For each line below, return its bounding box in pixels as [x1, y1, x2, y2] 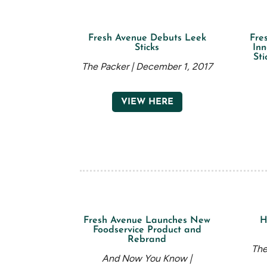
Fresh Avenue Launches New [83, 215, 211, 225]
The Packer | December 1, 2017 [81, 60, 213, 72]
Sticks [135, 42, 160, 52]
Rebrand [128, 234, 167, 244]
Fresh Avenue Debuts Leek [88, 33, 206, 43]
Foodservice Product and [92, 225, 201, 235]
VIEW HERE [120, 97, 173, 107]
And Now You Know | [102, 252, 193, 264]
